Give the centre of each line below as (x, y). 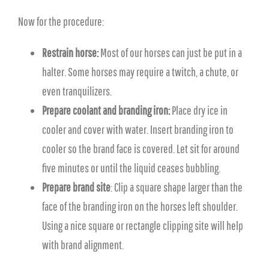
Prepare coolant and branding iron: (107, 110)
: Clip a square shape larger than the (177, 187)
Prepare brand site (76, 187)
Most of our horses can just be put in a (171, 53)
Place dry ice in (200, 110)
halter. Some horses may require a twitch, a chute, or (140, 72)
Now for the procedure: (61, 21)
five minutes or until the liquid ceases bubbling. (131, 168)
